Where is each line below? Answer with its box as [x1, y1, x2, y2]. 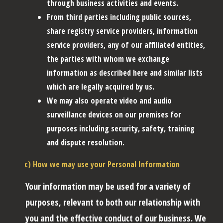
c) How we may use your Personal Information [24, 158, 180, 170]
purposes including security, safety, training [47, 122, 195, 134]
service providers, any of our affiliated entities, [47, 39, 205, 50]
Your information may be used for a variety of [25, 180, 191, 192]
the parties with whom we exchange [47, 53, 169, 64]
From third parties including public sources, [47, 11, 191, 22]
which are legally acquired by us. [47, 81, 154, 92]
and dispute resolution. [47, 136, 124, 148]
